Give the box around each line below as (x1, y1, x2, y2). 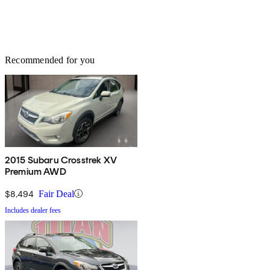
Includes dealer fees (5, 206, 61, 215)
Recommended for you (5, 54, 95, 65)
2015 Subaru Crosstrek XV (5, 154, 117, 166)
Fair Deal (39, 188, 74, 199)
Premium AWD (5, 165, 66, 177)
